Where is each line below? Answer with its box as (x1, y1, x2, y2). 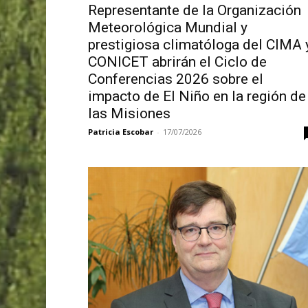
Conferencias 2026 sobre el (87, 71, 263, 88)
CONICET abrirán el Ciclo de (87, 54, 267, 71)
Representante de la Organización (87, 2, 301, 19)
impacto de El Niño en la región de (87, 88, 306, 105)
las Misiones (87, 105, 170, 122)
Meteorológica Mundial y (87, 19, 247, 36)
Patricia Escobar (87, 126, 153, 137)
